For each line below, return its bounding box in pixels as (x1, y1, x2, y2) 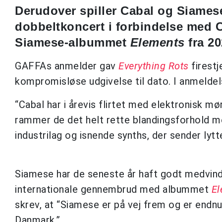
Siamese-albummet (15, 35, 130, 49)
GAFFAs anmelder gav (15, 59, 118, 72)
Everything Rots (118, 59, 189, 72)
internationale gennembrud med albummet (15, 183, 212, 195)
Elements (130, 35, 185, 49)
